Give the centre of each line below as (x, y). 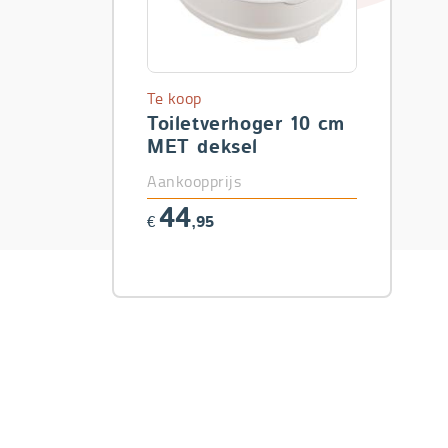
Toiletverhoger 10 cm (246, 124)
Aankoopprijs (194, 180)
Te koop (174, 97)
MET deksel (202, 147)
